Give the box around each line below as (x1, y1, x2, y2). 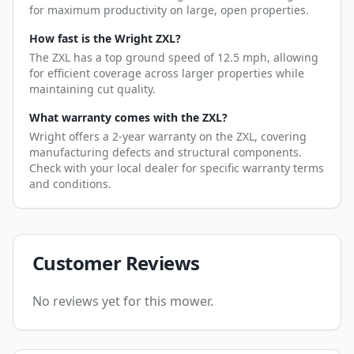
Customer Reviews (32, 250, 200, 277)
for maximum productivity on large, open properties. (29, 2, 309, 18)
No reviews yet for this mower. (32, 292, 213, 311)
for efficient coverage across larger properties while (29, 66, 304, 81)
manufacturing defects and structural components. (29, 145, 302, 160)
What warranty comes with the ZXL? (29, 110, 228, 126)
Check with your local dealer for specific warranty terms (29, 160, 324, 176)
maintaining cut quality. (29, 81, 156, 97)
